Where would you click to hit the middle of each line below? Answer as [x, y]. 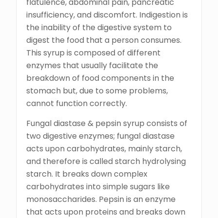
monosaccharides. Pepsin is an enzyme [101, 200]
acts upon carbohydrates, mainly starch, [104, 149]
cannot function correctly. [77, 104]
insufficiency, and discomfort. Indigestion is [107, 15]
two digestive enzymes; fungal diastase [100, 136]
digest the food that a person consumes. [104, 40]
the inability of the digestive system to [99, 28]
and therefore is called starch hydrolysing [106, 162]
